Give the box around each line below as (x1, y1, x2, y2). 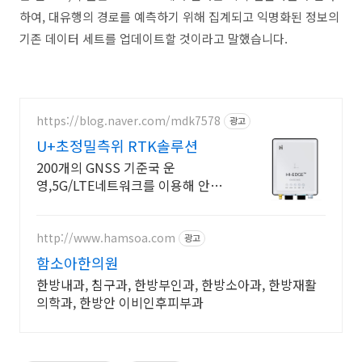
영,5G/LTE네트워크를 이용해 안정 (36, 175, 222, 195)
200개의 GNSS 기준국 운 (36, 157, 175, 177)
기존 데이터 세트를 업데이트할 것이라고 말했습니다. (19, 29, 288, 47)
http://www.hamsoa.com (36, 229, 175, 246)
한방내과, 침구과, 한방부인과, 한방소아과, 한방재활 (36, 274, 317, 294)
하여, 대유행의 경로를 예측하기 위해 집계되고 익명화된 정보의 (19, 7, 339, 25)
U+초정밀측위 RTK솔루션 (36, 134, 198, 156)
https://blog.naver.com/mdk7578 (36, 112, 221, 129)
